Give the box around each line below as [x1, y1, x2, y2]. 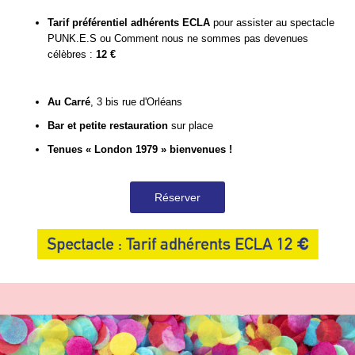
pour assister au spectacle [210, 17, 334, 29]
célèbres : [48, 48, 96, 60]
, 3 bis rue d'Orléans [90, 96, 182, 108]
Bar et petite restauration [48, 120, 168, 132]
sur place [168, 120, 213, 132]
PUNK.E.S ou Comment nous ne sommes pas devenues [48, 32, 308, 44]
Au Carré [48, 96, 90, 108]
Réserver [155, 191, 200, 204]
